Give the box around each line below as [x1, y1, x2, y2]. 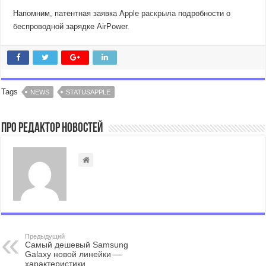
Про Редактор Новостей [1, 122, 103, 135]
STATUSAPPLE [66, 88, 111, 96]
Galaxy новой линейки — [25, 249, 122, 259]
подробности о [176, 9, 231, 18]
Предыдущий [25, 233, 65, 240]
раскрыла [141, 9, 176, 18]
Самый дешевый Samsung [25, 240, 129, 249]
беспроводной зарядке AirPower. [13, 22, 130, 31]
